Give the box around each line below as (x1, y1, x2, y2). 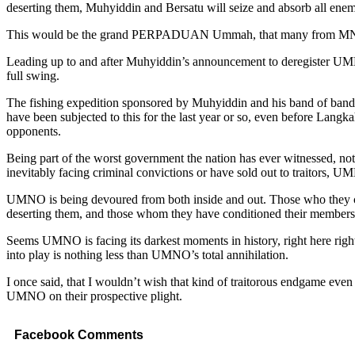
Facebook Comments (14, 328, 143, 342)
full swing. (6, 68, 59, 82)
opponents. (6, 124, 61, 138)
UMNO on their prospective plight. (6, 288, 182, 303)
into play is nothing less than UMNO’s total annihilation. (6, 247, 288, 261)
